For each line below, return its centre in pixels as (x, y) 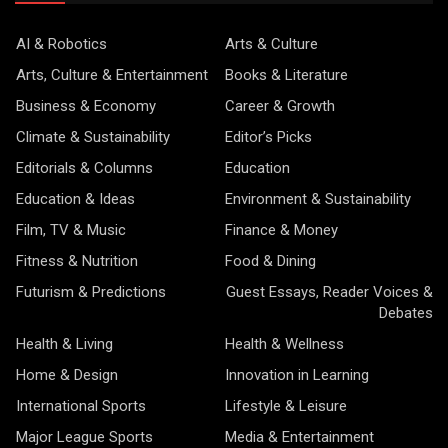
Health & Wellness (284, 344)
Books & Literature (286, 75)
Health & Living (64, 344)
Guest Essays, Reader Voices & (329, 292)
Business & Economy (86, 106)
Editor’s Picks (268, 137)
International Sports (81, 406)
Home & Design (67, 375)
